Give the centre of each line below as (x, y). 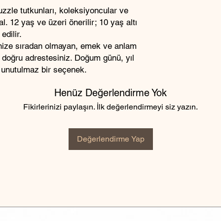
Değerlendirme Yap (110, 139)
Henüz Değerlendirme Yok (110, 93)
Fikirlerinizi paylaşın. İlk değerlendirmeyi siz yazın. (110, 107)
